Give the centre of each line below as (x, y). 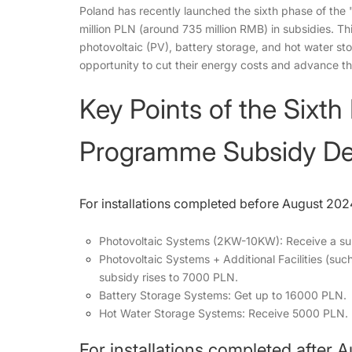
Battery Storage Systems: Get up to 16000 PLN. (222, 295)
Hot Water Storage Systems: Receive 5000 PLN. (223, 313)
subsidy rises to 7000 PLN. (168, 277)
